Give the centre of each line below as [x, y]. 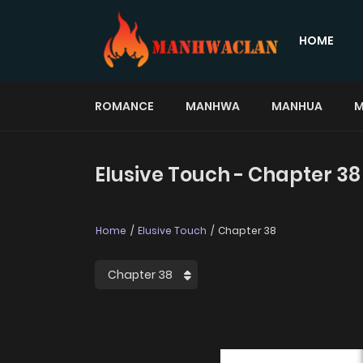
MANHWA [213, 106]
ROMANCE [124, 106]
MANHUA [297, 106]
